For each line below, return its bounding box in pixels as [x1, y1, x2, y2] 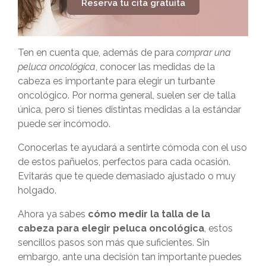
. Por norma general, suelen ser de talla [68, 89, 236, 101]
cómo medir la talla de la [88, 208, 210, 220]
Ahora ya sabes [18, 208, 88, 220]
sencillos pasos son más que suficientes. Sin [18, 236, 210, 248]
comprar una [174, 46, 231, 58]
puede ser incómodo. [18, 118, 110, 129]
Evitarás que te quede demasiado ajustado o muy [18, 170, 236, 182]
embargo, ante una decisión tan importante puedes [18, 251, 242, 262]
